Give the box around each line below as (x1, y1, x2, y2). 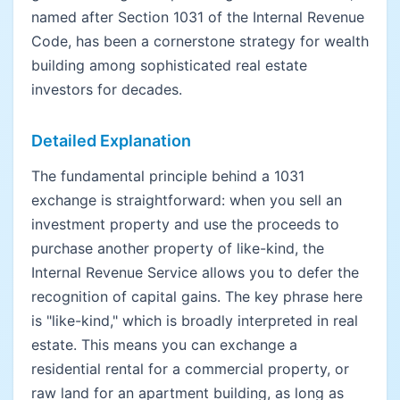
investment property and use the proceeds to (31, 215, 339, 233)
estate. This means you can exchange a (31, 336, 297, 354)
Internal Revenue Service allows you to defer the (31, 263, 359, 281)
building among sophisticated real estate (31, 56, 307, 74)
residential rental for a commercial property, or (31, 360, 349, 378)
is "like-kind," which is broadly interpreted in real (31, 312, 358, 329)
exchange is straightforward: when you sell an (31, 191, 342, 209)
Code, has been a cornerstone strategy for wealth (31, 32, 369, 50)
